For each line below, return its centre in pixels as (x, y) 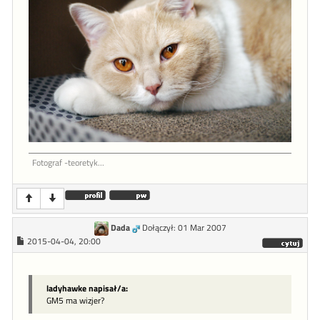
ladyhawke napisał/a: (87, 289)
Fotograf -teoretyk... (68, 163)
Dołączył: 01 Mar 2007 (184, 228)
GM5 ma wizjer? (75, 301)
